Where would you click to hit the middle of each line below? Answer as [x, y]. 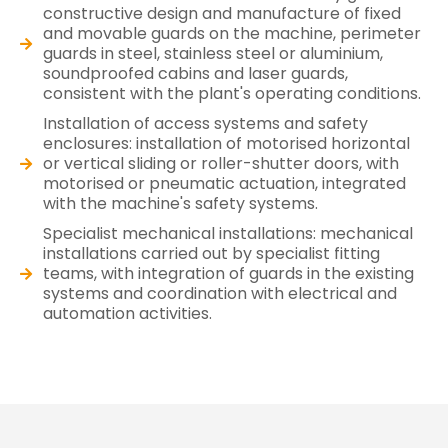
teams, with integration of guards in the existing [228, 273]
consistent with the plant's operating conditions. [231, 93]
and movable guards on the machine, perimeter [231, 33]
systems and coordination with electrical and [219, 293]
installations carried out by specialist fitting [211, 253]
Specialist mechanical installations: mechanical [227, 233]
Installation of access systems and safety [205, 123]
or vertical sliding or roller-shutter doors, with [220, 163]
